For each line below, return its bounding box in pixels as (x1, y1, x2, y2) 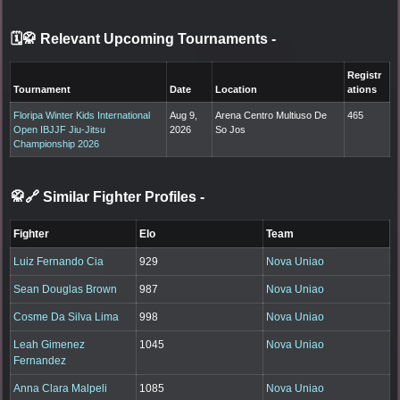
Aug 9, (170, 109, 198, 121)
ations (347, 83, 378, 95)
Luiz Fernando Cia (13, 254, 104, 268)
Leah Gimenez (13, 337, 86, 351)
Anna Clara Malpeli (13, 381, 108, 395)
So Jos (215, 123, 246, 135)
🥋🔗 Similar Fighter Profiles (11, 188, 200, 204)
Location (215, 83, 258, 95)
